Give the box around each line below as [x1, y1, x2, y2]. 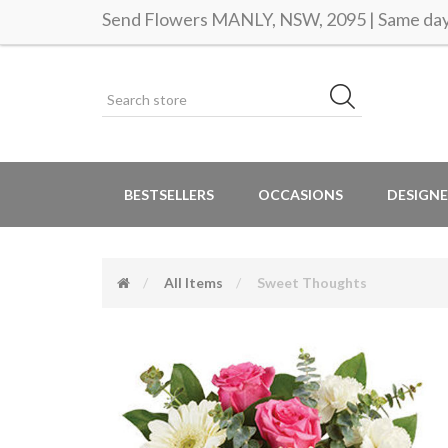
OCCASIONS [258, 186, 343, 203]
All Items [164, 274, 223, 291]
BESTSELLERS [124, 186, 214, 203]
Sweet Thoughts [257, 274, 367, 291]
